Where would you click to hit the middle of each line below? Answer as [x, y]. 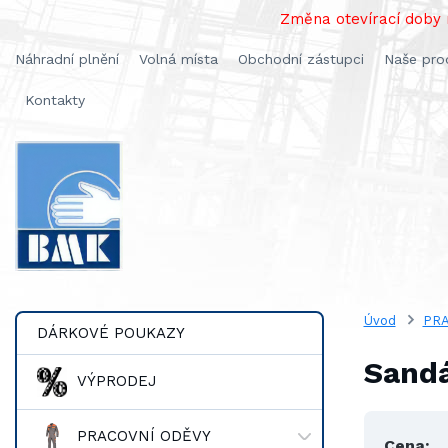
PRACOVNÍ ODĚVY [144, 436]
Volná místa [178, 59]
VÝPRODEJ [117, 381]
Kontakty [55, 100]
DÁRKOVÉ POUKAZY [111, 333]
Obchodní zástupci [301, 59]
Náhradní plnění [67, 59]
